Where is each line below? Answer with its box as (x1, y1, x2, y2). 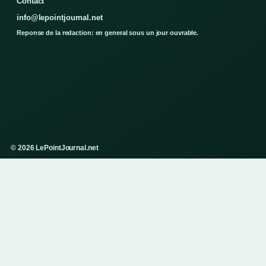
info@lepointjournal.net (17, 13, 103, 23)
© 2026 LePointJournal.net (11, 144, 99, 153)
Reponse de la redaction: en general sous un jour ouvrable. (17, 29, 199, 37)
